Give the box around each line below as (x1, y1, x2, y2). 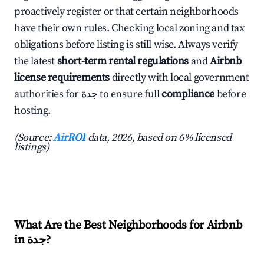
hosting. (14, 104, 51, 118)
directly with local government (110, 71, 249, 85)
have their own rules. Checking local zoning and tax (14, 21, 245, 35)
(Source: (14, 131, 54, 145)
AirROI (53, 131, 86, 145)
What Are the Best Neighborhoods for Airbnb (14, 218, 243, 233)
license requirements (14, 71, 110, 85)
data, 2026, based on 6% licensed (85, 131, 232, 145)
